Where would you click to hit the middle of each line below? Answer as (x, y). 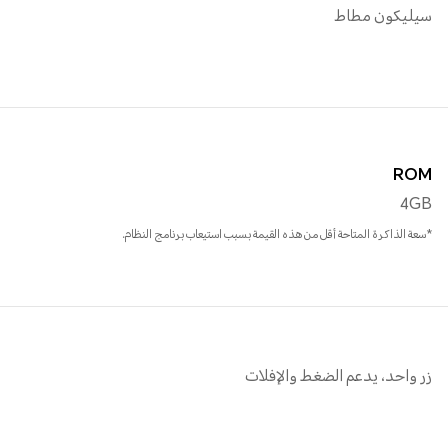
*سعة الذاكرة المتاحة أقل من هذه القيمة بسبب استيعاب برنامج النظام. (277, 236)
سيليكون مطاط (382, 18)
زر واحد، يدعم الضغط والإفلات (338, 378)
